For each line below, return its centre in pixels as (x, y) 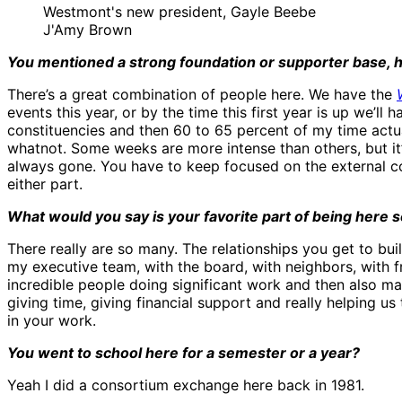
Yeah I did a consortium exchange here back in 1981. (186, 385)
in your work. (52, 321)
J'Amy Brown (87, 30)
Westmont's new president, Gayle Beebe (179, 12)
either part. (45, 184)
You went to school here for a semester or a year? (184, 353)
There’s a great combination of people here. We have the (202, 95)
